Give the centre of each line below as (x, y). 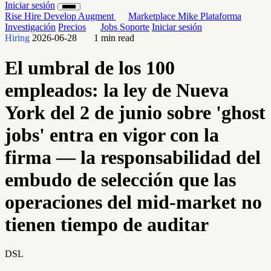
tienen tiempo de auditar (107, 224)
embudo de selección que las (120, 179)
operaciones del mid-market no (133, 202)
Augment (97, 16)
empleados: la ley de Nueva (117, 90)
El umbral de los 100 (90, 67)
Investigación (30, 27)
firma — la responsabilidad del (133, 157)
